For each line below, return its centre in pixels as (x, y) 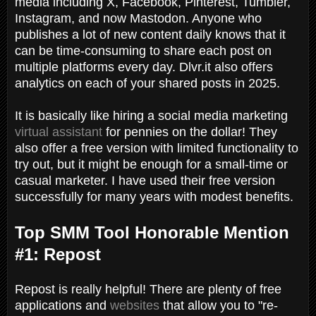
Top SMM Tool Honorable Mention (152, 232)
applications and (62, 305)
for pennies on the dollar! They (190, 132)
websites (135, 305)
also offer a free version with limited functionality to (157, 148)
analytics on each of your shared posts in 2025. (149, 83)
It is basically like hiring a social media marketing (151, 115)
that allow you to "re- (219, 305)
